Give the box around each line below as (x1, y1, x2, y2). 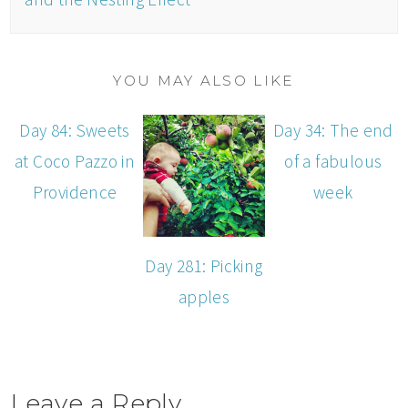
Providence (32, 181, 117, 204)
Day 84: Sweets (19, 119, 130, 142)
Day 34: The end (272, 119, 393, 142)
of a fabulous (284, 150, 382, 173)
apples (178, 285, 230, 308)
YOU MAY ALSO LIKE (113, 72, 295, 90)
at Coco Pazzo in (15, 150, 136, 173)
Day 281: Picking (145, 254, 263, 277)
